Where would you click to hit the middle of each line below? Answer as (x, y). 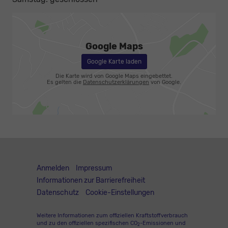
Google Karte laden (114, 62)
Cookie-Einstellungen (120, 193)
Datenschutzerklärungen (116, 82)
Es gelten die (65, 82)
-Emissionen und (163, 223)
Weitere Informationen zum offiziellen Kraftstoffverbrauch (112, 215)
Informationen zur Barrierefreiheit (91, 181)
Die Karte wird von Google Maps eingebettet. (114, 76)
